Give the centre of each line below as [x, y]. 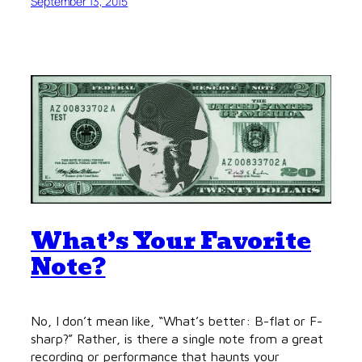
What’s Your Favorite [171, 240]
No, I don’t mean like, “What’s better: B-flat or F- [177, 320]
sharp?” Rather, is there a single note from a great [177, 338]
